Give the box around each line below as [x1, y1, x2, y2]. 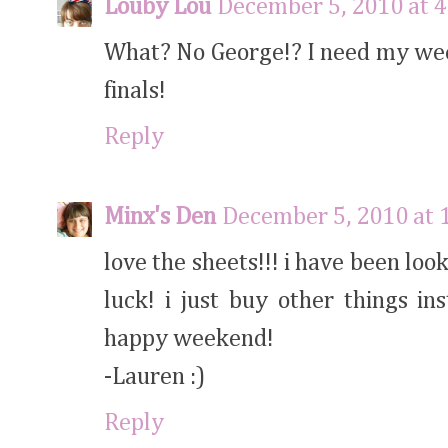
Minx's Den [104, 204, 216, 229]
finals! [104, 78, 166, 103]
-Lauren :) [104, 364, 205, 389]
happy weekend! [104, 326, 274, 351]
